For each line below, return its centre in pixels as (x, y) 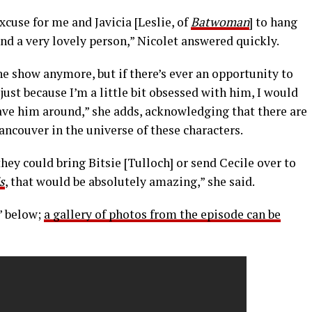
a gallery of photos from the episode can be (162, 214)
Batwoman (220, 22)
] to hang (273, 22)
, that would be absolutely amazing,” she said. (130, 182)
